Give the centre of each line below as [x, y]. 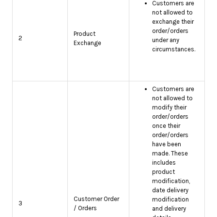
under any [166, 40]
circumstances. [174, 49]
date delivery [170, 190]
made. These [170, 153]
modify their [169, 107]
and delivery [169, 209]
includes [164, 163]
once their [166, 126]
